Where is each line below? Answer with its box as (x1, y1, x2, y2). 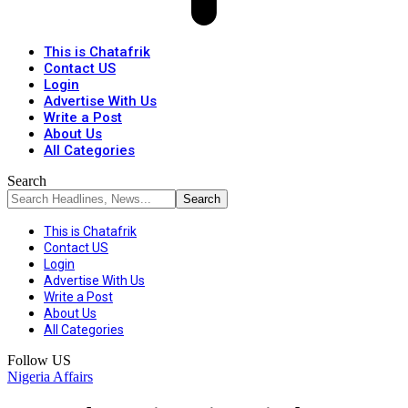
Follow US (7, 352, 71, 368)
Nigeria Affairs (7, 369, 93, 384)
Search (7, 173, 46, 189)
